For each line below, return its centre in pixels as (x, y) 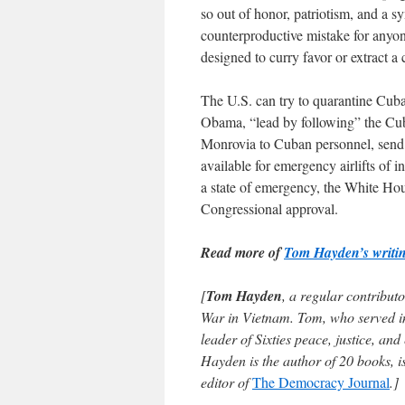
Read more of (242, 252)
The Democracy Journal (321, 381)
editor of (226, 381)
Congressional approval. (269, 208)
